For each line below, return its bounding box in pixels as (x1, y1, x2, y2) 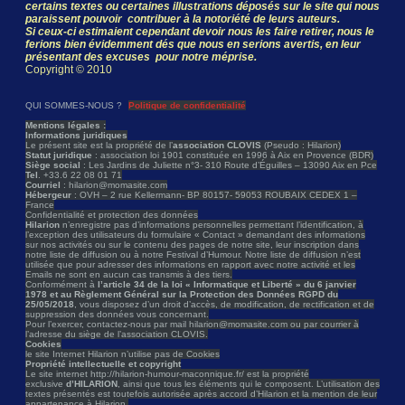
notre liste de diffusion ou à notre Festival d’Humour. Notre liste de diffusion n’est (25, 250, 361, 260)
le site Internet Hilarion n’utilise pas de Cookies (25, 349, 220, 360)
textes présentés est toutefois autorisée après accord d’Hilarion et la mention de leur (25, 389, 377, 400)
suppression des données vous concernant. (25, 309, 209, 320)
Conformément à (25, 279, 98, 290)
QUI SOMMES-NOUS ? (25, 100, 122, 111)
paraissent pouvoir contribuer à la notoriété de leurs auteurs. (25, 13, 340, 26)
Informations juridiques (25, 130, 127, 141)
